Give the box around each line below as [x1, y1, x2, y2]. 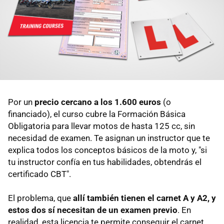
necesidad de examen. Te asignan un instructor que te [8, 133, 210, 143]
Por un [8, 97, 34, 107]
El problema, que [8, 193, 73, 203]
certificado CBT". [8, 169, 71, 179]
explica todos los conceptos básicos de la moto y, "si [8, 145, 207, 155]
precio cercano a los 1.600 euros [34, 97, 161, 107]
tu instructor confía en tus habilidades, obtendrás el [8, 157, 201, 167]
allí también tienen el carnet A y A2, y [73, 193, 216, 203]
